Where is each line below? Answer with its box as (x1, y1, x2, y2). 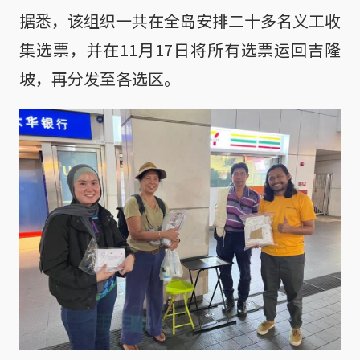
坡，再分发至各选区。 (19, 67, 180, 91)
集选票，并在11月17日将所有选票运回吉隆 (19, 38, 341, 62)
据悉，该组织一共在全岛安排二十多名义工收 (19, 9, 341, 33)
